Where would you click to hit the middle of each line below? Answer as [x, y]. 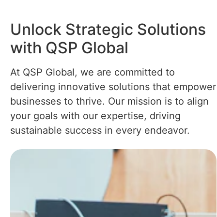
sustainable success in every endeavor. [100, 130]
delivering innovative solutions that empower [113, 86]
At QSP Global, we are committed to [92, 72]
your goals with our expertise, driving [95, 116]
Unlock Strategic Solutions [108, 29]
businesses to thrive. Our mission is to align [109, 101]
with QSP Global [69, 47]
